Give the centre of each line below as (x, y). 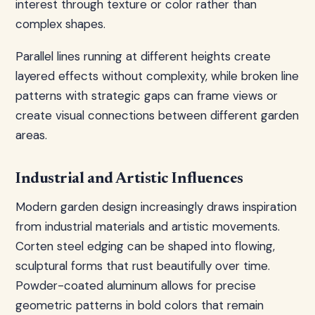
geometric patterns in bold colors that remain (140, 305)
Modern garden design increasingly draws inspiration (156, 207)
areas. (31, 135)
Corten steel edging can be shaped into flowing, (145, 246)
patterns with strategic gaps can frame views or (147, 96)
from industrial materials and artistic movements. (148, 226)
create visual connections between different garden (157, 115)
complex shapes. (60, 24)
